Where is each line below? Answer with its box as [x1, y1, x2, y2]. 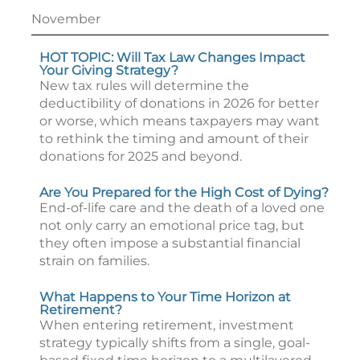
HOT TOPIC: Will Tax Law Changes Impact [39, 50, 305, 65]
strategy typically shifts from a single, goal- [39, 335, 310, 350]
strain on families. [39, 253, 149, 268]
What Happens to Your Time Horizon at [39, 289, 291, 305]
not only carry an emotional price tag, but [39, 218, 305, 233]
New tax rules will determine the [39, 78, 249, 93]
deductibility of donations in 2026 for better [39, 96, 319, 111]
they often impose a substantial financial [39, 235, 301, 251]
